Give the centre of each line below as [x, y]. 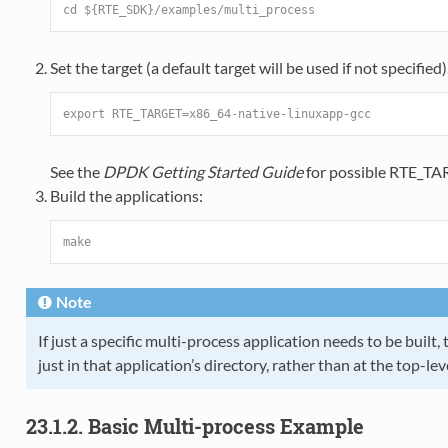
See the [76, 172]
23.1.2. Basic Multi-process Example [194, 426]
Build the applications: [126, 196]
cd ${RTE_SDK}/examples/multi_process [188, 10]
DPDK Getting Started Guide [202, 172]
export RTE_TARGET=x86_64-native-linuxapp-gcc [216, 114]
